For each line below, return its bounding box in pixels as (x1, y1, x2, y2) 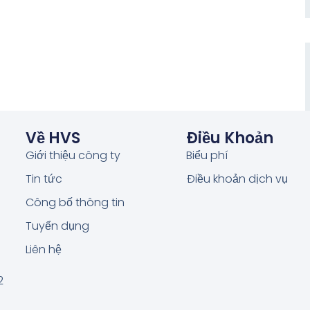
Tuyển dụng (25, 217, 89, 234)
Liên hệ (25, 241, 62, 257)
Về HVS (25, 127, 80, 149)
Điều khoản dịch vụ (185, 170, 288, 187)
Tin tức (25, 170, 62, 187)
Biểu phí (185, 147, 228, 163)
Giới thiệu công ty (25, 147, 120, 163)
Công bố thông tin (25, 194, 125, 210)
